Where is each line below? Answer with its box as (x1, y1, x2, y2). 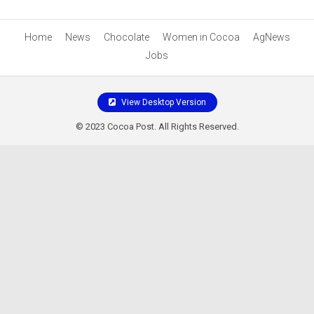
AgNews (252, 32, 290, 43)
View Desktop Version (118, 97, 206, 107)
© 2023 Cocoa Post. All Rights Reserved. (75, 121, 239, 132)
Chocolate (103, 32, 149, 43)
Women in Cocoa (162, 32, 240, 43)
